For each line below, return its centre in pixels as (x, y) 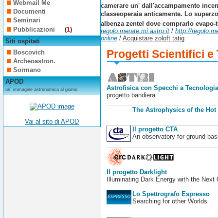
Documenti (30, 11)
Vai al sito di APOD (52, 122)
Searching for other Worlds (170, 201)
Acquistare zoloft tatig (154, 38)
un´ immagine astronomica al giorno (41, 90)
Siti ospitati (22, 41)
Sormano (27, 70)
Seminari (27, 20)
